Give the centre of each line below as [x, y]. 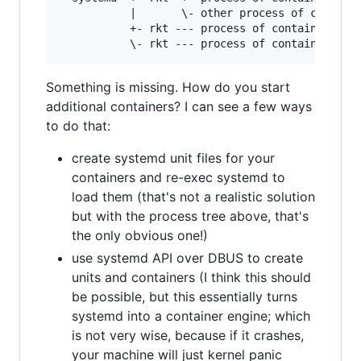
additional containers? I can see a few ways [179, 106]
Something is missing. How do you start [168, 87]
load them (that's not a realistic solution [193, 197]
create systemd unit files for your [173, 158]
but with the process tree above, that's [190, 216]
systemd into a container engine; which [191, 316]
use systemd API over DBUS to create [187, 258]
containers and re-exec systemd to [178, 177]
